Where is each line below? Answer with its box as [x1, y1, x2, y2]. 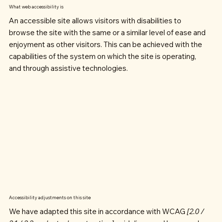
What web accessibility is [8, 3, 63, 9]
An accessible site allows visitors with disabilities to [8, 15, 181, 25]
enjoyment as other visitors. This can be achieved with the [8, 39, 202, 49]
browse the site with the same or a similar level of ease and [8, 27, 206, 37]
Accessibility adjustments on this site [8, 195, 91, 201]
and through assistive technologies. [8, 63, 128, 73]
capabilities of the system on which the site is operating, [8, 51, 196, 61]
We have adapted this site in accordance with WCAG [8, 207, 185, 217]
